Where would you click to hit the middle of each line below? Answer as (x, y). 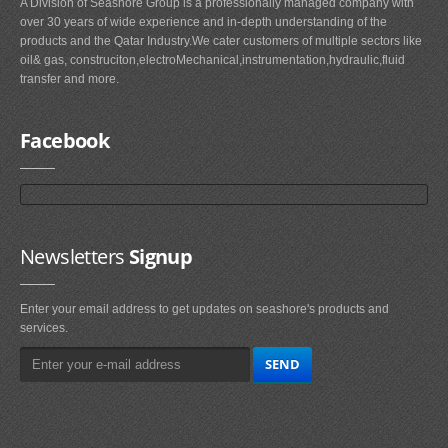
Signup (158, 256)
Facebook (65, 140)
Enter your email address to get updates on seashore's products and (204, 308)
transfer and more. (69, 78)
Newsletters (72, 256)
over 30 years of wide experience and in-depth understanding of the (203, 21)
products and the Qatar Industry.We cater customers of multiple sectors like (221, 40)
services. (44, 327)
